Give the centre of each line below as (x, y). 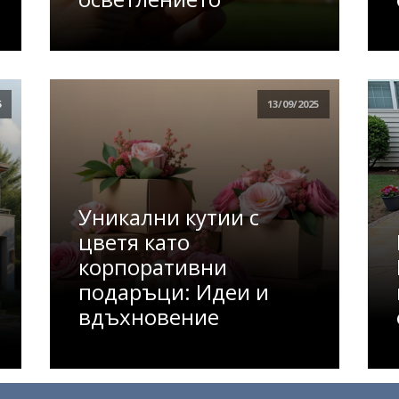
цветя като (134, 241)
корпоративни (153, 266)
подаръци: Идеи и (174, 291)
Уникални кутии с (169, 216)
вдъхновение (149, 316)
